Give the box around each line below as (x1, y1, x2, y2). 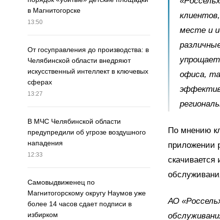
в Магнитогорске (27, 6, 81, 15)
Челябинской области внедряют (27, 56, 131, 65)
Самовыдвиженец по (27, 178, 95, 187)
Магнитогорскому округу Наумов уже (27, 189, 146, 197)
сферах (27, 78, 52, 86)
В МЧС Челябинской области (27, 117, 121, 126)
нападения (27, 139, 63, 147)
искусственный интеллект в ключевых (27, 67, 148, 76)
